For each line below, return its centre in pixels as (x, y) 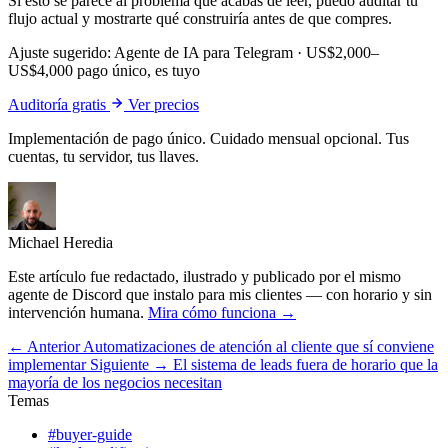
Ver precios (163, 104)
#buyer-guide (90, 434)
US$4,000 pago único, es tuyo (104, 70)
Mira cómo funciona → (222, 312)
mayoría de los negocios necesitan (115, 382)
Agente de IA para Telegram (203, 52)
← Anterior (44, 346)
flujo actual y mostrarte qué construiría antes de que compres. (200, 18)
